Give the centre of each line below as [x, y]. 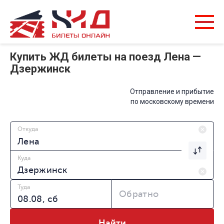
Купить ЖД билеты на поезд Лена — [105, 57]
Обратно [139, 194]
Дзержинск [40, 69]
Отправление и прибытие [172, 92]
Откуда [28, 129]
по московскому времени [172, 102]
